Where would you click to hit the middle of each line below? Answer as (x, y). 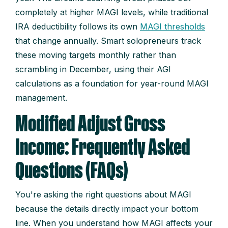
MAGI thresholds (173, 27)
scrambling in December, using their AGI (93, 69)
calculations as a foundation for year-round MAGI (112, 84)
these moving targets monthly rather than (96, 55)
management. (41, 98)
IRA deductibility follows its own (78, 27)
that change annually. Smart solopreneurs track (108, 41)
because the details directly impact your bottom (107, 209)
